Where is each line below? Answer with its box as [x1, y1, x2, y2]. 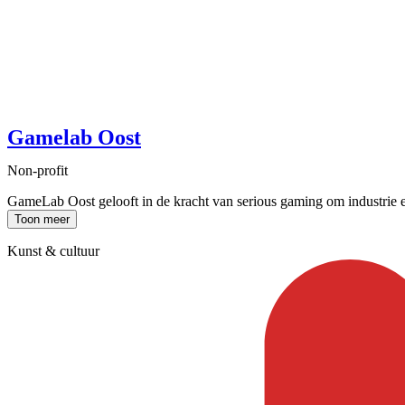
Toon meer [14, 212, 70, 226]
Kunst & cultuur [7, 242, 99, 259]
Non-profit [7, 162, 68, 178]
